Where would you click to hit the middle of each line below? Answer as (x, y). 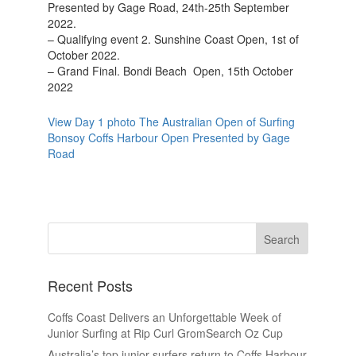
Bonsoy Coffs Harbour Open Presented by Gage (168, 137)
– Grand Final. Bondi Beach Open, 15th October (170, 71)
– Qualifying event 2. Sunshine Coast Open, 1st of (173, 39)
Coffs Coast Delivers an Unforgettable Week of (164, 317)
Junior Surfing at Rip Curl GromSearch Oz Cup (165, 333)
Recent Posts (90, 285)
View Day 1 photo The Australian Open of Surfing (171, 122)
